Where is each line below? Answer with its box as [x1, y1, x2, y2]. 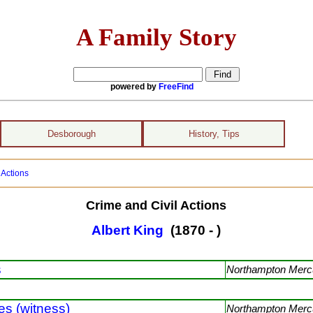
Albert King [92, 223, 164, 238]
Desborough [47, 129, 96, 139]
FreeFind [159, 81, 194, 92]
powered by [110, 81, 159, 92]
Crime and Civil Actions [86, 198, 227, 212]
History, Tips [188, 129, 240, 139]
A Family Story [76, 23, 237, 50]
